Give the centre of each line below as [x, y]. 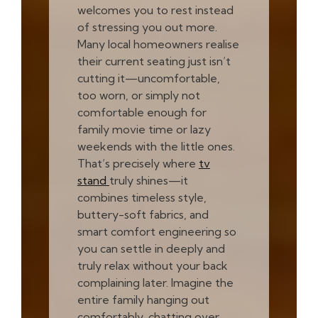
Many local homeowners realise [158, 44]
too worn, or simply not [138, 95]
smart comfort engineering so [157, 231]
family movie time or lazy [144, 129]
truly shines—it [148, 180]
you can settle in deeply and [151, 248]
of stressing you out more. [147, 27]
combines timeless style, [142, 197]
